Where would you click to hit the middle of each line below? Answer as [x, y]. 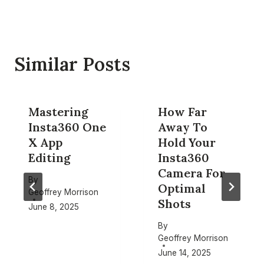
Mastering [58, 112]
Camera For [192, 173]
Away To [183, 127]
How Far [182, 112]
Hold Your [187, 142]
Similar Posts [72, 64]
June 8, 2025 [54, 207]
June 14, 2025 [184, 253]
